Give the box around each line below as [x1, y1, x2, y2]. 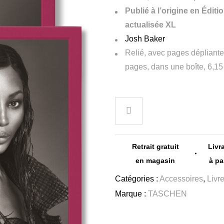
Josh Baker [124, 34, 165, 43]
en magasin [135, 156, 175, 164]
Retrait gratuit [131, 142, 179, 150]
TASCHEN [147, 189, 187, 198]
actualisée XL [124, 20, 176, 29]
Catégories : [114, 174, 159, 183]
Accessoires [159, 174, 203, 183]
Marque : [114, 189, 148, 198]
